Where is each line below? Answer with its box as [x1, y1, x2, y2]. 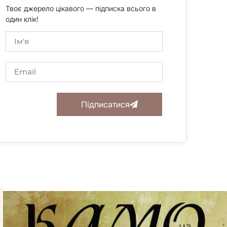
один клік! [6, 14, 39, 23]
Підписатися [81, 99, 130, 109]
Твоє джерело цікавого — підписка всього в [6, 4, 156, 13]
